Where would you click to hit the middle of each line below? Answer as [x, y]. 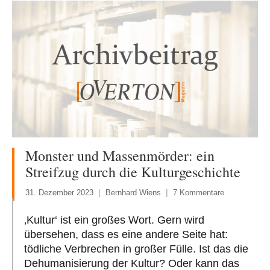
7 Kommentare [199, 192]
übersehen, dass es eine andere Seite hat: [126, 234]
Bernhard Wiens [133, 192]
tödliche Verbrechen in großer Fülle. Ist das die [136, 249]
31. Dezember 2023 [59, 192]
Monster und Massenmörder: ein [120, 155]
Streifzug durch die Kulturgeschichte [133, 171]
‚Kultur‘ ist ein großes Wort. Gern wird [114, 220]
